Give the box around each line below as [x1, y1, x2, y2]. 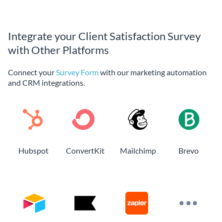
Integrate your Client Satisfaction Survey [8, 29, 201, 43]
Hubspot [18, 145, 49, 155]
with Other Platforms [8, 43, 109, 56]
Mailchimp [119, 145, 156, 155]
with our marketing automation [99, 67, 207, 77]
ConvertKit [66, 145, 105, 155]
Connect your [8, 67, 56, 77]
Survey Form [56, 67, 99, 77]
